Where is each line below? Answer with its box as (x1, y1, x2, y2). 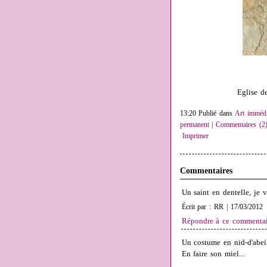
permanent (179, 121, 209, 129)
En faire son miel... (181, 250, 245, 259)
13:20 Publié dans (179, 110, 235, 118)
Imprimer (179, 132, 209, 141)
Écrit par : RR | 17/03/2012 (181, 203, 263, 212)
